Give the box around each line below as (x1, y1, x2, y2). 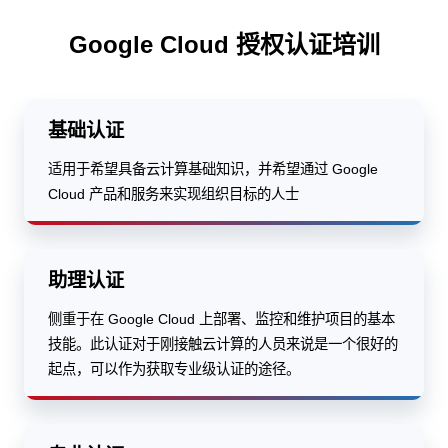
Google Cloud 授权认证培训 (68, 30, 380, 58)
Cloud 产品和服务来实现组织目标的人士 (48, 185, 299, 202)
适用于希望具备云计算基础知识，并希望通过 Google (48, 160, 378, 177)
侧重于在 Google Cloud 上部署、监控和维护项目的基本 (48, 310, 395, 327)
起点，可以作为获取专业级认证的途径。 (48, 360, 300, 377)
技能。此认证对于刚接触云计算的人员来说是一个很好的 (48, 335, 398, 352)
